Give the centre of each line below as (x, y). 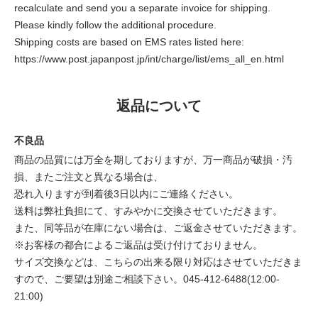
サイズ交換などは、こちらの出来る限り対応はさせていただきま (158, 262)
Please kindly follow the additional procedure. (115, 24)
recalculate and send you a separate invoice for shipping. (142, 7)
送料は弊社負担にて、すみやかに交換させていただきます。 (148, 210)
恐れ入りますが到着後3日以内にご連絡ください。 (126, 193)
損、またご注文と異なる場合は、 (89, 176)
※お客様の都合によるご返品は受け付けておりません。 (138, 245)
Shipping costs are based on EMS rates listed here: (129, 42)
